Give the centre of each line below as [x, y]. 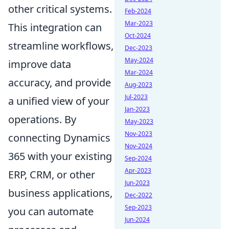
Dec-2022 [139, 195]
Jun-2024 [137, 220]
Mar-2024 [139, 72]
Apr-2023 [138, 170]
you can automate [51, 211]
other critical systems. [60, 9]
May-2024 [139, 60]
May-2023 [139, 121]
